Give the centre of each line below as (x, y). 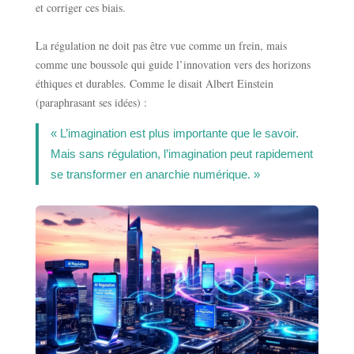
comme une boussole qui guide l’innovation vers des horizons (173, 64)
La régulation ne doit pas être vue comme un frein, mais (161, 45)
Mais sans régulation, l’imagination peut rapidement (181, 153)
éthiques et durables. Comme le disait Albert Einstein (154, 83)
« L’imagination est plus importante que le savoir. (174, 133)
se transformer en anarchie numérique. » (155, 174)
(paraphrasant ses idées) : (91, 102)
